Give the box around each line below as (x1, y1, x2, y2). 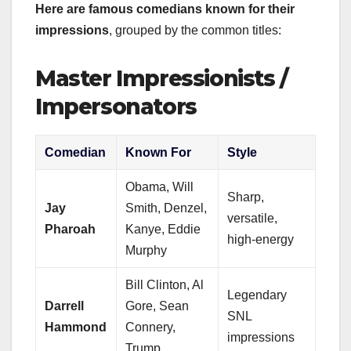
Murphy (125, 244, 168, 258)
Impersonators (35, 93, 197, 121)
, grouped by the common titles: (109, 24, 281, 38)
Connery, (125, 320, 176, 335)
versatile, (227, 212, 278, 226)
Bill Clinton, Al (125, 278, 204, 292)
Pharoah (45, 223, 96, 237)
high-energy (227, 233, 295, 247)
